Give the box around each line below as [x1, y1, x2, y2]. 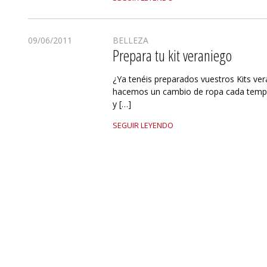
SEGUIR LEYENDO [113, 120, 174, 131]
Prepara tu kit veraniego [113, 44, 232, 66]
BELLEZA [113, 34, 149, 46]
